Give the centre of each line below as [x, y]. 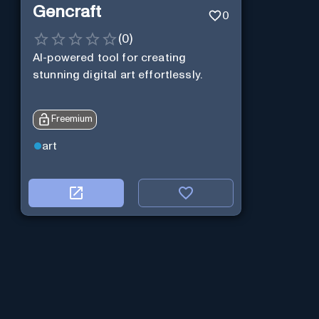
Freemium [72, 120]
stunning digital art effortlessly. [117, 75]
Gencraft [67, 12]
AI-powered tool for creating [109, 58]
